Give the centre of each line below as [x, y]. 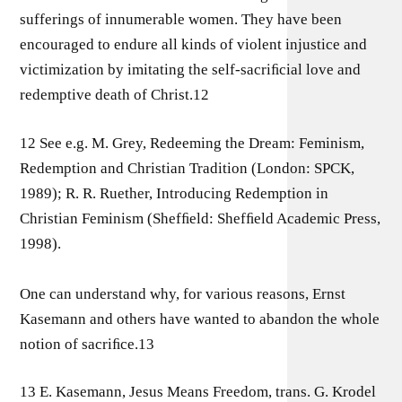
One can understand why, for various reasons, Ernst [183, 293]
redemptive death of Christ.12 [115, 95]
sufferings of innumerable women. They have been [181, 19]
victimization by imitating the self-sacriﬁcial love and [191, 70]
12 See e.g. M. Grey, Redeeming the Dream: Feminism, [192, 143]
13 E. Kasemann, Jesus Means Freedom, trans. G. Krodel [198, 392]
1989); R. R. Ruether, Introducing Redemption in [175, 193]
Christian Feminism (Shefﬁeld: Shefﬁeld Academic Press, [201, 218]
